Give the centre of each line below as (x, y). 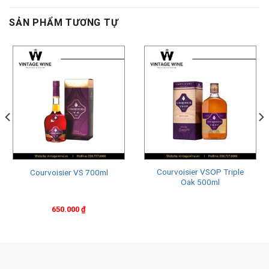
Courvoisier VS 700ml (69, 172)
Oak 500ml (200, 182)
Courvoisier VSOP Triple (200, 171)
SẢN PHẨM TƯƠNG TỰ (64, 23)
